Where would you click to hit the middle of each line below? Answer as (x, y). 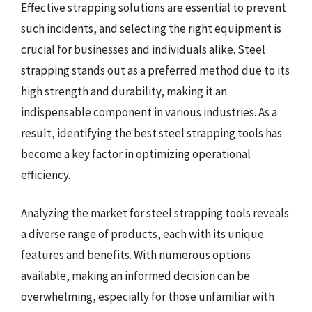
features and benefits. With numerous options (136, 255)
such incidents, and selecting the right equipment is (151, 28)
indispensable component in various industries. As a (149, 112)
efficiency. (46, 174)
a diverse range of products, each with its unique (142, 234)
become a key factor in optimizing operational (136, 154)
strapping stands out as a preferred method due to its (155, 70)
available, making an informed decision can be (135, 276)
